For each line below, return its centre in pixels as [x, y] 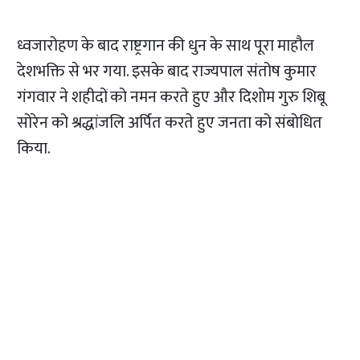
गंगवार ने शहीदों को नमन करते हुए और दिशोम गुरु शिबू [172, 98]
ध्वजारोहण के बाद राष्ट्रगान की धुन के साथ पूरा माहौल [166, 46]
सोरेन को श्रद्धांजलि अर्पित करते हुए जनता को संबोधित [170, 123]
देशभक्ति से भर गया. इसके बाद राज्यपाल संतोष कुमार [167, 72]
